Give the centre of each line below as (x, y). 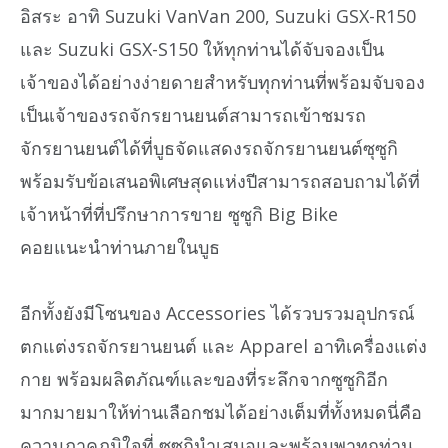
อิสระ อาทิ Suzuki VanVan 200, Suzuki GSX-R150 (218, 15)
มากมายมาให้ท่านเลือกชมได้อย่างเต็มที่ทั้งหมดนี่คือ (221, 412)
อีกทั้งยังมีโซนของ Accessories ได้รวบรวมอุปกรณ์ (217, 313)
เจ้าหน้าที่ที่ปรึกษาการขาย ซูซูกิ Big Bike (179, 213)
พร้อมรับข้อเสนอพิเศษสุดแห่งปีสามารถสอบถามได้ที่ (220, 180)
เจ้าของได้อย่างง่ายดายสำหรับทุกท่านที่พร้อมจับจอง (222, 81)
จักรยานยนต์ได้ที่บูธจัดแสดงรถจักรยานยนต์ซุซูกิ (209, 147)
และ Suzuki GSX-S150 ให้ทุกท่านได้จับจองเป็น (202, 48)
